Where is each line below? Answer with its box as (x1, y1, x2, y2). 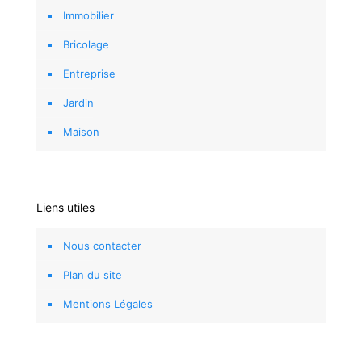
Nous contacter (63, 238, 141, 252)
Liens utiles (36, 200, 95, 214)
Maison (63, 124, 99, 138)
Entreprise (63, 66, 116, 80)
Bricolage (63, 37, 109, 51)
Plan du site (63, 267, 122, 281)
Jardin (63, 95, 94, 109)
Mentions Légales (63, 297, 153, 310)
